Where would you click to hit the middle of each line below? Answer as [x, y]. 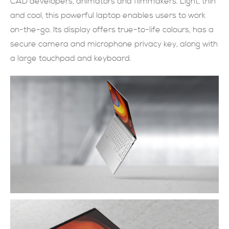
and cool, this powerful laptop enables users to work [108, 16]
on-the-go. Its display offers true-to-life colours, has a [112, 30]
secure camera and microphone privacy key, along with [114, 44]
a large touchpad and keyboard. [71, 59]
